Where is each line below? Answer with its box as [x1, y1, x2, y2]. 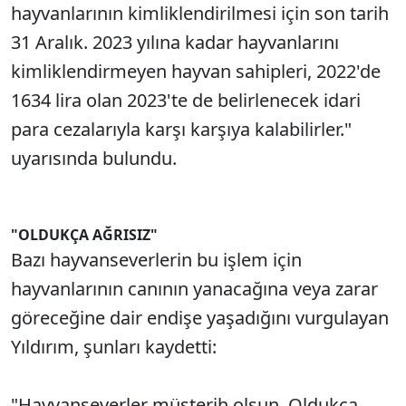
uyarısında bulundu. [11, 146, 177, 170]
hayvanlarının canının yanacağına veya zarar [11, 276, 378, 301]
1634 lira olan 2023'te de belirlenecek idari [11, 88, 361, 112]
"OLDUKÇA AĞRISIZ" [11, 225, 158, 245]
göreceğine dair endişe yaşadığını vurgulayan [11, 305, 389, 330]
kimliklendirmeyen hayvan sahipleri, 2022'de [11, 59, 381, 83]
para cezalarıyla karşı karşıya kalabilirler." [11, 117, 352, 141]
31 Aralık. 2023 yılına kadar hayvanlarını [11, 30, 339, 54]
